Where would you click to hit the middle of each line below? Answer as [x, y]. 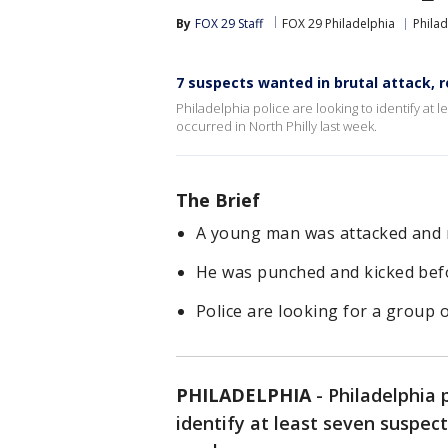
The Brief [218, 200]
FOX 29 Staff [229, 23]
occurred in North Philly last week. [276, 126]
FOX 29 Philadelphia [338, 23]
